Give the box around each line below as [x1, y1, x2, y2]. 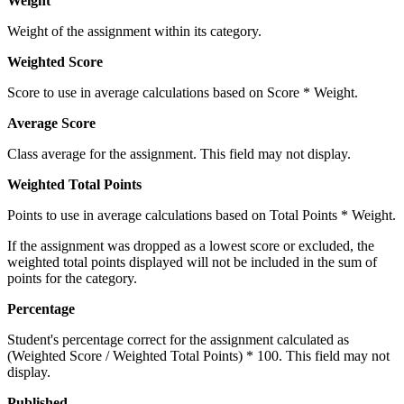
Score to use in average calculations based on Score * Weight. [7, 85, 358, 101]
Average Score [7, 115, 96, 132]
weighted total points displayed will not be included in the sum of [7, 254, 377, 271]
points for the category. [7, 271, 137, 287]
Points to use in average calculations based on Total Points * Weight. [7, 207, 396, 224]
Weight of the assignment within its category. [7, 23, 262, 40]
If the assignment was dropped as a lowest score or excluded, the [7, 238, 374, 254]
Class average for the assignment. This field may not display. [7, 146, 351, 162]
